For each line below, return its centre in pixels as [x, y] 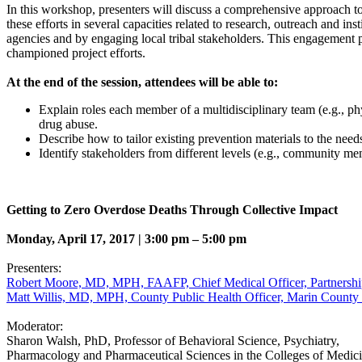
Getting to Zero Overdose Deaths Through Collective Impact [172, 209]
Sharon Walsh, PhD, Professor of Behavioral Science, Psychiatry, [173, 340]
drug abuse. [68, 124]
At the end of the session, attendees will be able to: [142, 82]
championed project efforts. [76, 53]
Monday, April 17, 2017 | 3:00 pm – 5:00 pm [126, 238]
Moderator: [35, 326]
